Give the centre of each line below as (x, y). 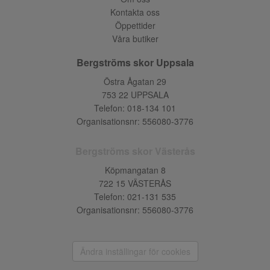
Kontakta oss (135, 12)
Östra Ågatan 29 (135, 81)
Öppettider (135, 25)
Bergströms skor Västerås (135, 151)
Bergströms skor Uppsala (135, 62)
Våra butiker (135, 39)
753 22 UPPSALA (135, 95)
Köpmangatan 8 (135, 170)
